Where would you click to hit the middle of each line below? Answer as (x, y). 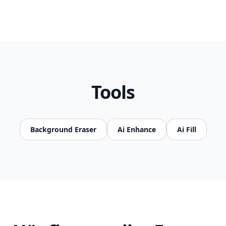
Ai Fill (186, 129)
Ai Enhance (136, 129)
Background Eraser (63, 129)
